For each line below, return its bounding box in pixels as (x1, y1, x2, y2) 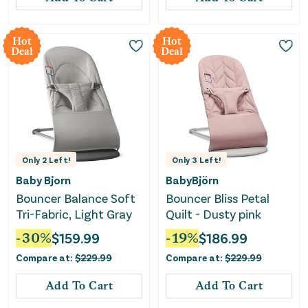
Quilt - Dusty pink (166, 206, 261, 221)
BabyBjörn (166, 173, 219, 186)
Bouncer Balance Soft (16, 190, 135, 206)
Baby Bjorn (16, 173, 71, 186)
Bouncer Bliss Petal (166, 190, 269, 206)
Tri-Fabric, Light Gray (16, 206, 132, 221)
